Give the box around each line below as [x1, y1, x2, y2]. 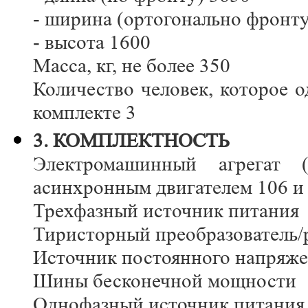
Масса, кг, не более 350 [33, 54, 230, 78]
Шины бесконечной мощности [33, 269, 296, 293]
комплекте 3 [33, 101, 136, 124]
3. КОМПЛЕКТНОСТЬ [33, 129, 230, 153]
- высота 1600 [33, 31, 151, 54]
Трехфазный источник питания [33, 199, 299, 223]
